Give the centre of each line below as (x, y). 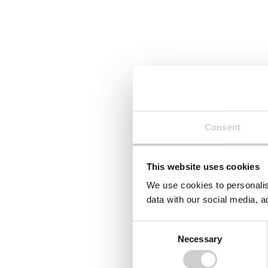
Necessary (200, 239)
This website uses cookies (203, 166)
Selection (150, 242)
